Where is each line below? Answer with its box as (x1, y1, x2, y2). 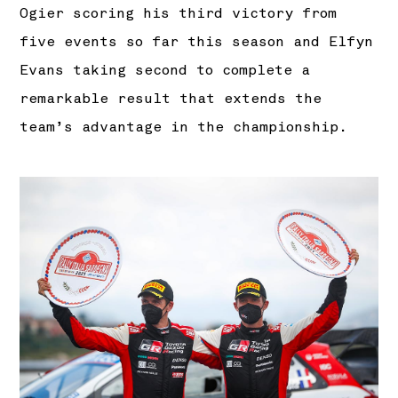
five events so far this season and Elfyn (20, 33, 374, 51)
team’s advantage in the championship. (20, 118, 348, 136)
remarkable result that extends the (20, 90, 322, 107)
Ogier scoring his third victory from (20, 4, 338, 22)
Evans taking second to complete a (20, 61, 311, 79)
